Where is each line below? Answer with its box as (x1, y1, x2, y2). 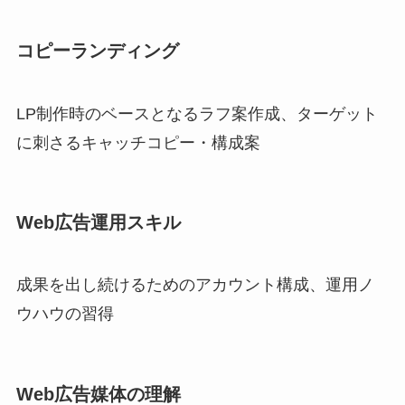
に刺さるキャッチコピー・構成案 (15, 133, 260, 152)
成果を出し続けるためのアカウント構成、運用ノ (15, 276, 374, 295)
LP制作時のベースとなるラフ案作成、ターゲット (15, 104, 378, 123)
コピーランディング (15, 41, 179, 61)
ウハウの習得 (15, 305, 114, 324)
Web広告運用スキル (15, 212, 181, 233)
